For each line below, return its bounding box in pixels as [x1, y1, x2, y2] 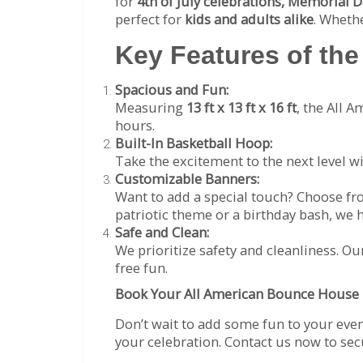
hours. [115, 116, 155, 135]
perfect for [115, 9, 185, 28]
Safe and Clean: [115, 223, 209, 242]
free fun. [115, 258, 168, 278]
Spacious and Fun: [115, 80, 228, 100]
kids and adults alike [185, 9, 314, 28]
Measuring [115, 98, 186, 117]
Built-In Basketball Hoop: [115, 134, 272, 153]
